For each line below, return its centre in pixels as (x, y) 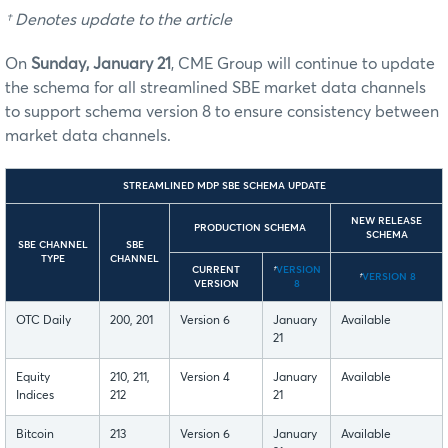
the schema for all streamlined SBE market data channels (215, 87)
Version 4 (205, 377)
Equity (33, 377)
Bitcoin (35, 434)
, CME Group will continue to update (303, 63)
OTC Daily (43, 320)
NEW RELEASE (386, 220)
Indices (35, 395)
